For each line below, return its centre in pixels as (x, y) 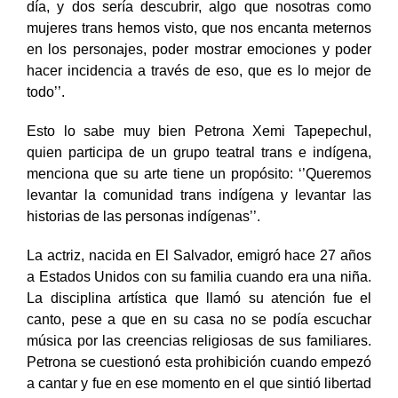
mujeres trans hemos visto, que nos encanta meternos (199, 46)
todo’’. (46, 110)
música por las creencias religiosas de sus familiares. (199, 359)
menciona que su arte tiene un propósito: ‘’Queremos (199, 192)
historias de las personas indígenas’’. (143, 235)
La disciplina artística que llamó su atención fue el (199, 316)
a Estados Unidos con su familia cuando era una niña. (199, 295)
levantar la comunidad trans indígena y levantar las (199, 213)
